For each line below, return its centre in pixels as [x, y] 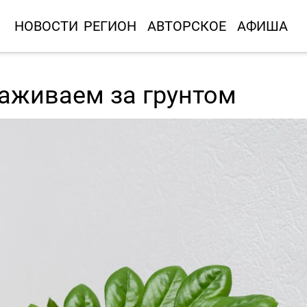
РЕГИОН [110, 26]
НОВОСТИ [46, 26]
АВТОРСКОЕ [186, 26]
